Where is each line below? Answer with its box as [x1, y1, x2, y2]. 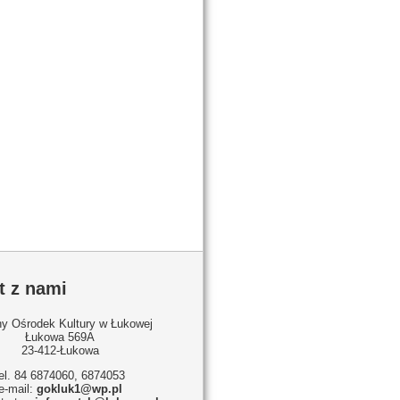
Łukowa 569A [25, 330, 95, 344]
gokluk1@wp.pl [36, 382, 122, 396]
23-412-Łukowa [21, 344, 99, 357]
